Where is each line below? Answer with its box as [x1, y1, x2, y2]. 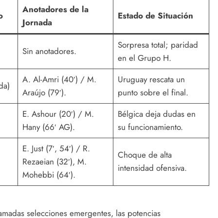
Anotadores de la [22, 3, 89, 16]
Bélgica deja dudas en [117, 108, 196, 120]
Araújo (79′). [22, 87, 66, 99]
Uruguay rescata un [117, 73, 185, 86]
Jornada [22, 17, 52, 29]
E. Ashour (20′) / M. [22, 108, 94, 120]
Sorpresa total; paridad [117, 39, 198, 51]
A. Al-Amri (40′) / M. [22, 73, 96, 86]
